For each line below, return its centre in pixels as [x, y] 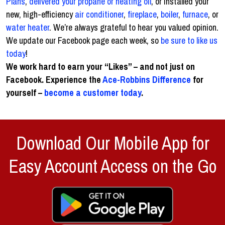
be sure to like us [189, 40]
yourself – [25, 92]
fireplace [142, 14]
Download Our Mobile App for [113, 143]
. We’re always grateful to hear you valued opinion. [134, 27]
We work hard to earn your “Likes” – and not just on [100, 66]
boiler [170, 14]
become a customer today [93, 92]
